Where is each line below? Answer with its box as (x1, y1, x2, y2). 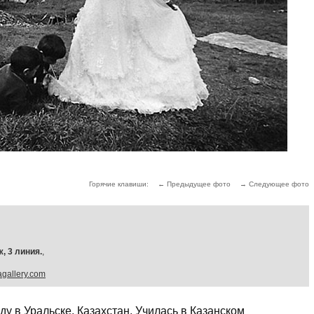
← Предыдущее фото (158, 180, 231, 188)
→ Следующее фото (240, 180, 309, 188)
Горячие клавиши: (89, 180, 151, 188)
